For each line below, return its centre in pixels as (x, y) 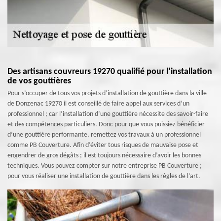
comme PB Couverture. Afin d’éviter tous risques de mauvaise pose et (103, 145)
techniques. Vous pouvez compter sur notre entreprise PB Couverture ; (105, 166)
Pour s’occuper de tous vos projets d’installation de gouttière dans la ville (107, 93)
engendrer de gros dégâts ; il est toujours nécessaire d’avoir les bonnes (104, 156)
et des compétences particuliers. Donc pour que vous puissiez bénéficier (106, 125)
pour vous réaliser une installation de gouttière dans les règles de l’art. (104, 176)
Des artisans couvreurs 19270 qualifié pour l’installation (110, 72)
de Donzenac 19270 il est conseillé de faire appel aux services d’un (98, 104)
